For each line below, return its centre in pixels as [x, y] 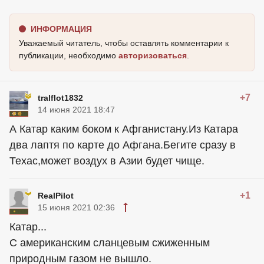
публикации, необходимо [69, 55]
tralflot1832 [60, 98]
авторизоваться [153, 55]
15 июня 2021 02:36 [76, 207]
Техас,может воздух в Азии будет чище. [107, 161]
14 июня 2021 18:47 [76, 110]
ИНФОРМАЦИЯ [61, 29]
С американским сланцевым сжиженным [110, 243]
